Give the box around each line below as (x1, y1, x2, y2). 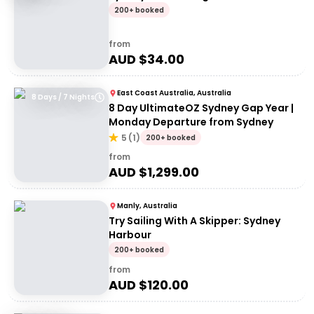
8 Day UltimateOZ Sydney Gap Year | (109, 101, 294, 115)
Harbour (109, 228, 151, 242)
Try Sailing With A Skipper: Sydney (109, 214, 280, 228)
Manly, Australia (117, 200, 177, 211)
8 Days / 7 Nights (32, 92, 95, 102)
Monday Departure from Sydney (109, 115, 273, 129)
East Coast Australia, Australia (117, 88, 231, 98)
